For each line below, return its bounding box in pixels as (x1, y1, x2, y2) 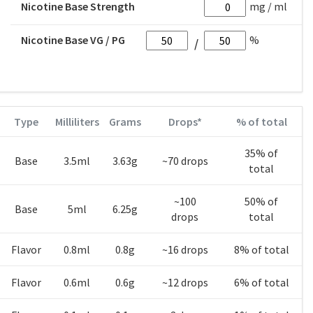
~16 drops (161, 242, 208, 256)
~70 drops (161, 154, 208, 168)
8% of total (233, 242, 289, 256)
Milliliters (54, 115, 99, 129)
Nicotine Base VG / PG (21, 33, 125, 47)
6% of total (233, 275, 289, 289)
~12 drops (161, 275, 208, 289)
